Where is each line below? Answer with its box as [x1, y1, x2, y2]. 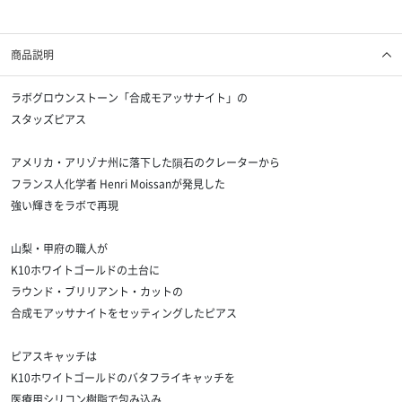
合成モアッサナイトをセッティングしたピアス [11, 305, 237, 321]
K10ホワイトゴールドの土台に [11, 262, 160, 278]
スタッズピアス [11, 111, 86, 127]
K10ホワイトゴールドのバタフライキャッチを [11, 370, 235, 386]
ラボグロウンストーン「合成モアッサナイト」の [11, 90, 248, 106]
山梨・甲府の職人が [11, 240, 108, 257]
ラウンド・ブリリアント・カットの [11, 284, 183, 300]
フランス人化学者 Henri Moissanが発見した [11, 176, 225, 192]
